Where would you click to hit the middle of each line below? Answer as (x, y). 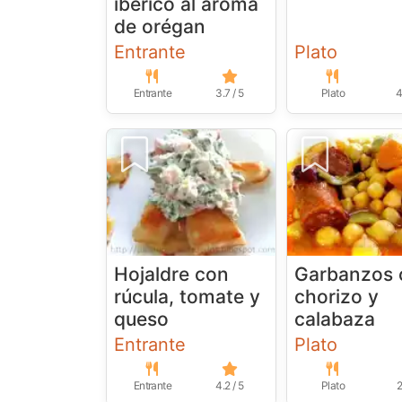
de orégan (160, 27)
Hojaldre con (171, 275)
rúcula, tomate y (187, 297)
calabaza (335, 319)
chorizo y (337, 297)
